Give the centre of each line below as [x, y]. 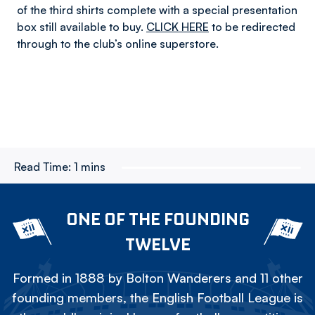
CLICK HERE [178, 27]
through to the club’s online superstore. [118, 44]
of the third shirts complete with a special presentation [157, 10]
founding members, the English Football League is [157, 297]
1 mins [90, 167]
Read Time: [43, 167]
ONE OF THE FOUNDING [157, 219]
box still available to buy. [82, 27]
